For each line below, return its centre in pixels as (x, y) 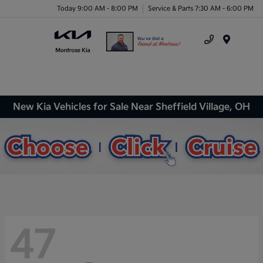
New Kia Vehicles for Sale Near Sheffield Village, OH (131, 107)
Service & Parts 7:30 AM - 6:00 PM (201, 8)
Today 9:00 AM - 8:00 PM (97, 8)
